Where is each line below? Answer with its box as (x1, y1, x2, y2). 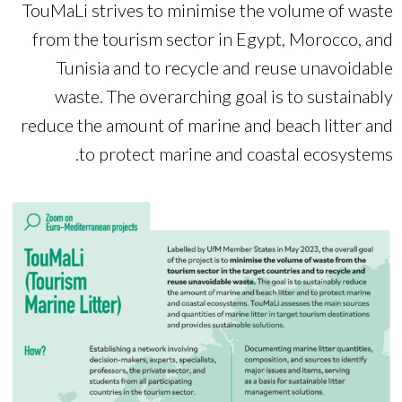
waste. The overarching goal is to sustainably (55, 85, 393, 108)
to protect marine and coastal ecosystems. (79, 143, 393, 165)
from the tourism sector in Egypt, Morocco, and (32, 28, 393, 50)
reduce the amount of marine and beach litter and (21, 114, 393, 136)
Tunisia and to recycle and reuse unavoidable (57, 57, 393, 79)
